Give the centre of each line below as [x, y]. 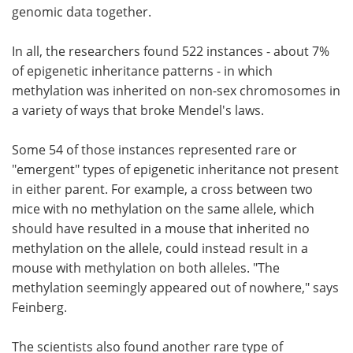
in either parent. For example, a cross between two [162, 190]
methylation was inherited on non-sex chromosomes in [176, 91]
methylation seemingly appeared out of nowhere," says [175, 288]
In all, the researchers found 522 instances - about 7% [171, 52]
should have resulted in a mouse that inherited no [161, 229]
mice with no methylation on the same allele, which [163, 209]
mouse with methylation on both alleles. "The [146, 268]
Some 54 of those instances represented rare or [154, 150]
